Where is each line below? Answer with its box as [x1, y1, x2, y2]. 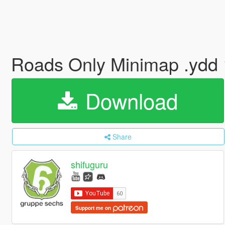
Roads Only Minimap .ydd [11, 51, 223, 76]
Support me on [75, 204, 113, 211]
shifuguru [71, 158, 108, 171]
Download [79, 85, 178, 116]
